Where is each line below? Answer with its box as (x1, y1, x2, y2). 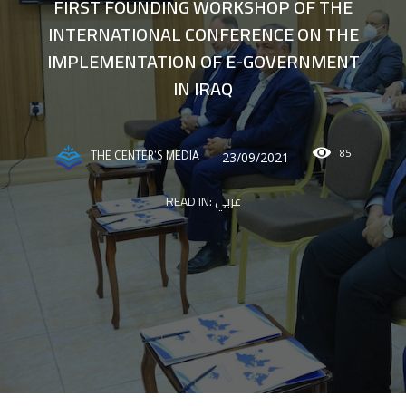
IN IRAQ (173, 71, 233, 105)
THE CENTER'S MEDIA (91, 150, 199, 164)
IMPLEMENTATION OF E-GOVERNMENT (46, 43, 360, 78)
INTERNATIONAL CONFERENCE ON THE (47, 16, 359, 51)
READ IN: (165, 188, 215, 213)
